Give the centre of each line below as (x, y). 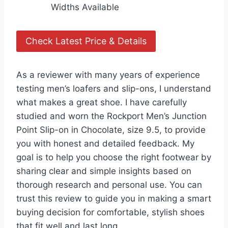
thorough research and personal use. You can (109, 185)
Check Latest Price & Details (86, 41)
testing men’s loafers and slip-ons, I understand (114, 89)
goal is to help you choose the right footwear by (114, 158)
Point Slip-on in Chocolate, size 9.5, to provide (111, 130)
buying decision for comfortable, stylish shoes (110, 212)
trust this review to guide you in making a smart (114, 199)
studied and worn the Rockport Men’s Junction (111, 116)
